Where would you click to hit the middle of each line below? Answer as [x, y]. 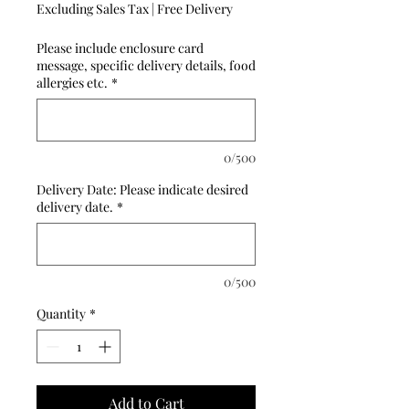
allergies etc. [72, 82]
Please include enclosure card [120, 47]
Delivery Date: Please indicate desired [142, 189]
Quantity [61, 313]
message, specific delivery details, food [146, 65]
